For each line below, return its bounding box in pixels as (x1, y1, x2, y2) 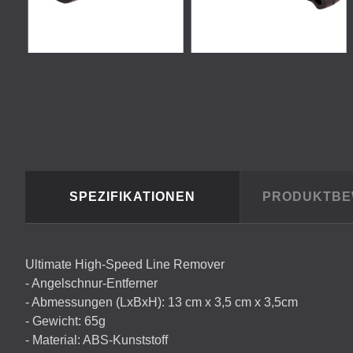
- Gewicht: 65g (25, 314, 106, 328)
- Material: (25, 333, 83, 347)
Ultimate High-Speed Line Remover (25, 258, 225, 271)
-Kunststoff (109, 333, 168, 347)
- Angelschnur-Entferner (25, 277, 158, 290)
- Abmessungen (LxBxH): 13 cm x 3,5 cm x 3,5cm (25, 295, 298, 309)
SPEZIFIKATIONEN (69, 190, 195, 203)
